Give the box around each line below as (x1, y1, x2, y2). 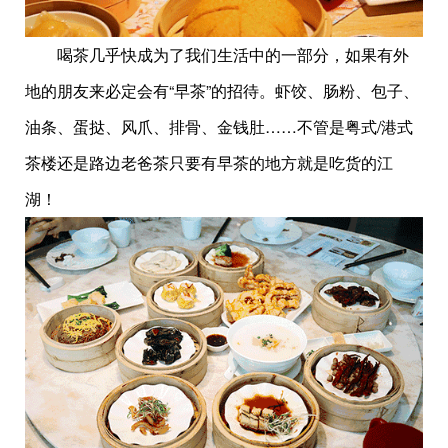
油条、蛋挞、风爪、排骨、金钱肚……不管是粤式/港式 (25, 115, 413, 139)
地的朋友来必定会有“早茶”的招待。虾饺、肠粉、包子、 (25, 79, 419, 103)
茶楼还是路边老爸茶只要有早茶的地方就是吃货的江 (25, 151, 393, 175)
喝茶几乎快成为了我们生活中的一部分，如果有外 (25, 43, 409, 67)
